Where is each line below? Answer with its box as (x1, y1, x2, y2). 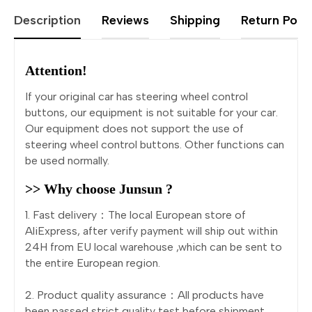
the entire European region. (25, 256, 160, 270)
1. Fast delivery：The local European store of (25, 208, 246, 222)
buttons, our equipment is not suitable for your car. (25, 106, 278, 120)
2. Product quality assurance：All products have (25, 288, 264, 302)
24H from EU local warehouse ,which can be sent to (25, 240, 282, 254)
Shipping (170, 13, 220, 29)
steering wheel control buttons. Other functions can (25, 138, 284, 152)
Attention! (25, 63, 87, 79)
